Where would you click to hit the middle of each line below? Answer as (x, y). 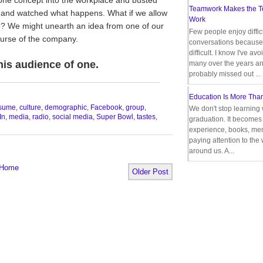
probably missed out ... (225, 74)
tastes (146, 117)
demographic (66, 107)
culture (30, 107)
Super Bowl (115, 117)
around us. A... (212, 151)
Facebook (106, 107)
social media (73, 117)
